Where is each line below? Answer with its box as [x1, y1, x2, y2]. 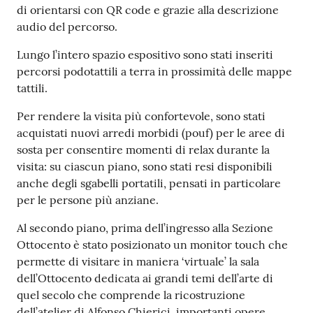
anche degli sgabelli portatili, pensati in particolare [17, 176, 281, 191]
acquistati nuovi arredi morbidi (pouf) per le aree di [17, 126, 285, 140]
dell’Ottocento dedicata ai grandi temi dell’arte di [17, 271, 273, 286]
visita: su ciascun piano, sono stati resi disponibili [17, 159, 272, 174]
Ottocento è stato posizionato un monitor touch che [17, 238, 288, 252]
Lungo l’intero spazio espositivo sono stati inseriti [17, 48, 273, 62]
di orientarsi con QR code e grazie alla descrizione [17, 3, 279, 17]
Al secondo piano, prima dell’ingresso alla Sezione [17, 221, 273, 235]
